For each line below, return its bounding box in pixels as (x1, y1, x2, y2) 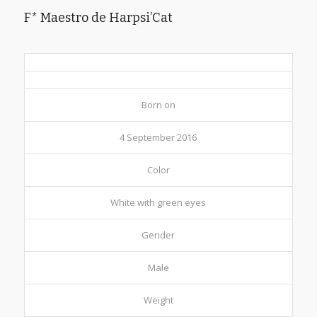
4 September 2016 (120, 130, 197, 144)
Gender (142, 228, 175, 241)
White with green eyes (110, 195, 207, 209)
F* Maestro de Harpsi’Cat (23, 9, 173, 25)
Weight (143, 293, 173, 306)
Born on (141, 98, 175, 111)
